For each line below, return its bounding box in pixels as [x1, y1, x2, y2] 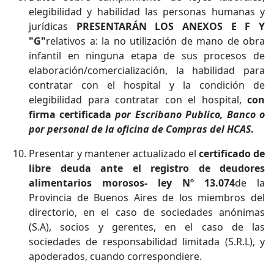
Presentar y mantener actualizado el [29, 147, 199, 160]
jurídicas [29, 20, 76, 33]
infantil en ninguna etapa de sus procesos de [29, 49, 265, 62]
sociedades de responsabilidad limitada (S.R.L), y [29, 235, 265, 248]
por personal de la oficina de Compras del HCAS [29, 122, 251, 136]
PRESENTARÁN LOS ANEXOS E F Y [76, 20, 265, 33]
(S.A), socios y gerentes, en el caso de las [29, 220, 265, 234]
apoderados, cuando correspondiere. [29, 250, 202, 263]
